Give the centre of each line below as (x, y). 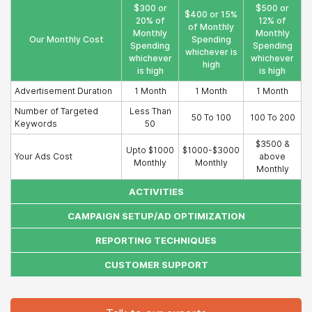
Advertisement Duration (63, 91)
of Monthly (211, 27)
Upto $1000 (150, 150)
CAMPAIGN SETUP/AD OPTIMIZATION (156, 216)
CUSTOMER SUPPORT (156, 265)
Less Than (150, 111)
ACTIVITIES (156, 192)
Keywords (36, 124)
